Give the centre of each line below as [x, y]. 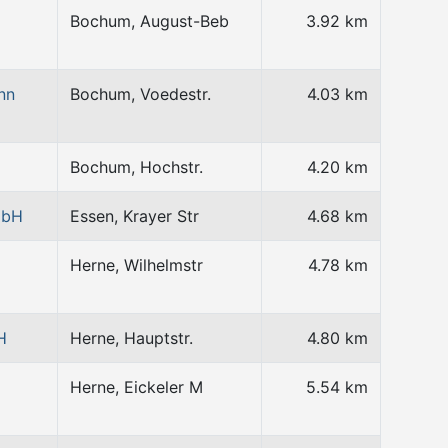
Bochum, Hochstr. [136, 167]
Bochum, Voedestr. [140, 94]
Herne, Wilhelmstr [136, 265]
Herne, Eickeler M [136, 387]
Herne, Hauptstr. [131, 338]
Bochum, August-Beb [149, 21]
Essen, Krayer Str [134, 216]
